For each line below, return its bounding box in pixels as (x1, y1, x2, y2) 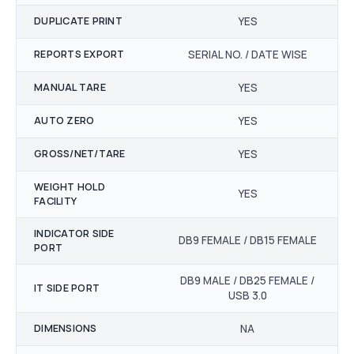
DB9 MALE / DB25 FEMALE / (180, 273, 314, 288)
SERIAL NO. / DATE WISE (187, 47, 307, 62)
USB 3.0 (228, 288, 267, 303)
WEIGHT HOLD (34, 180, 105, 194)
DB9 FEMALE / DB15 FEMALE (178, 233, 317, 248)
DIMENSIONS (34, 322, 97, 336)
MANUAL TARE (34, 81, 106, 95)
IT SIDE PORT (34, 281, 100, 296)
